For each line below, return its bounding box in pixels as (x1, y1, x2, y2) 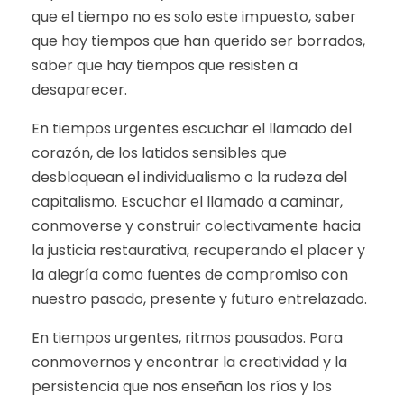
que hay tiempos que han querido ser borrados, (32, 31, 365, 51)
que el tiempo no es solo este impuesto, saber (32, 6, 356, 27)
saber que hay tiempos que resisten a (32, 55, 298, 76)
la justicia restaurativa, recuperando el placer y (32, 240, 365, 261)
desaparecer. (32, 79, 127, 100)
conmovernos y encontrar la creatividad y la (32, 352, 347, 372)
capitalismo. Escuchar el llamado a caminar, (32, 191, 343, 212)
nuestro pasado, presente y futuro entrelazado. (32, 289, 367, 309)
